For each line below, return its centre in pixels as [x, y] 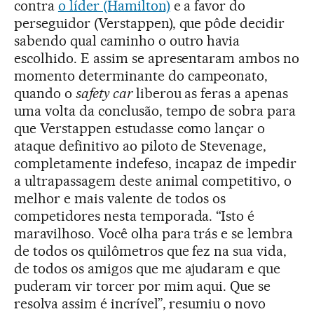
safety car [105, 94]
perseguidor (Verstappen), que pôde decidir [150, 23]
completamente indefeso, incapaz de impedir [156, 164]
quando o [45, 94]
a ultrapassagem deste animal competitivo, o [153, 181]
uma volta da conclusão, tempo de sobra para [155, 111]
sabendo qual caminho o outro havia [127, 41]
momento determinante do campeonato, [141, 76]
